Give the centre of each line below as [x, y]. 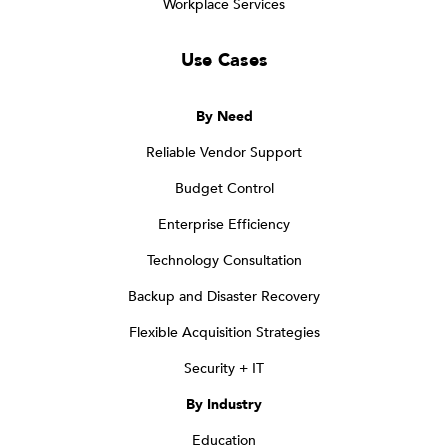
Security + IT [224, 369]
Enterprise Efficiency [224, 225]
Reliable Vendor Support [224, 153]
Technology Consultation [224, 261]
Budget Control [224, 189]
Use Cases [224, 61]
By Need [224, 117]
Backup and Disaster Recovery [224, 297]
